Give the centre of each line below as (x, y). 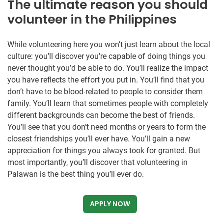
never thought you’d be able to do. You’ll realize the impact (108, 68)
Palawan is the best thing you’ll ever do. (76, 174)
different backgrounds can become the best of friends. (101, 115)
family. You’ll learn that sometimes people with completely (108, 104)
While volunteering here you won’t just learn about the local (109, 45)
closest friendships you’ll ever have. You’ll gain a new (99, 139)
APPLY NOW (110, 204)
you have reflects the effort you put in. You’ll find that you (106, 80)
